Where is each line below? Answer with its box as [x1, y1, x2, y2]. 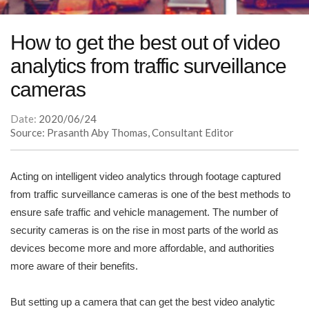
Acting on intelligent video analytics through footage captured [10, 170, 281, 183]
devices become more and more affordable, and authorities [10, 242, 275, 255]
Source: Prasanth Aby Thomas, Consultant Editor [10, 126, 234, 139]
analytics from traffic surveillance [10, 54, 286, 78]
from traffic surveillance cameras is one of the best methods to [10, 188, 290, 201]
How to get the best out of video [10, 31, 280, 54]
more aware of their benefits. [10, 260, 141, 272]
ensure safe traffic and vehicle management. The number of [10, 206, 278, 219]
